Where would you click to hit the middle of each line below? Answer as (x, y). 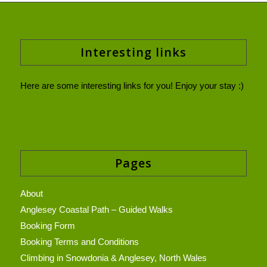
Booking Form (47, 225)
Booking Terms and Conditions (79, 241)
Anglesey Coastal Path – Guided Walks (96, 209)
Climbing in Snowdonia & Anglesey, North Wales (113, 257)
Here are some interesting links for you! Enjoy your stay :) (132, 85)
